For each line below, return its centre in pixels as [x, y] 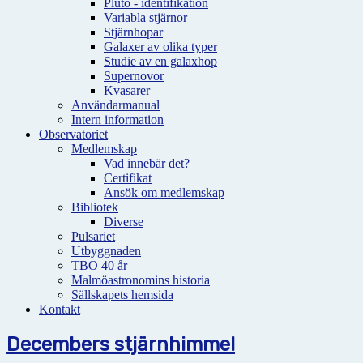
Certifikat [128, 178]
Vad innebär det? [147, 163]
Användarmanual [115, 105]
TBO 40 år [99, 265]
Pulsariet [93, 236]
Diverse [124, 222]
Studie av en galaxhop [160, 61]
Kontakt [60, 309]
